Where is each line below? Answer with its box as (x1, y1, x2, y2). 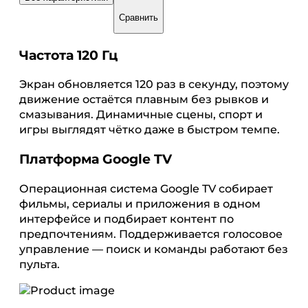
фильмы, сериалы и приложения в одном (19, 197, 261, 210)
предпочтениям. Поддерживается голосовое (19, 227, 283, 241)
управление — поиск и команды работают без (19, 242, 288, 256)
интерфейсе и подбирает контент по (19, 212, 234, 225)
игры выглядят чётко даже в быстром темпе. (19, 123, 280, 137)
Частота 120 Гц (19, 47, 118, 63)
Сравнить (119, 12, 158, 23)
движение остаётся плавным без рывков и (19, 93, 269, 107)
